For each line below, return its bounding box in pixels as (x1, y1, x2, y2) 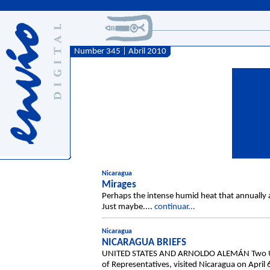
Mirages (102, 180, 136, 190)
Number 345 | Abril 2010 (71, 47, 166, 56)
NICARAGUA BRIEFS (102, 237, 186, 248)
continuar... (154, 202, 195, 212)
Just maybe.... (102, 202, 154, 212)
